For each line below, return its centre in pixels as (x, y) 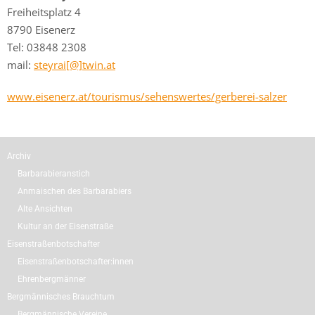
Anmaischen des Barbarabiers (75, 191)
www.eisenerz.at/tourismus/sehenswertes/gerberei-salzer (147, 96)
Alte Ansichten (45, 208)
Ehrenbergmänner (52, 279)
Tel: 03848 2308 (47, 47)
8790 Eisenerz (41, 29)
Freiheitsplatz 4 (44, 12)
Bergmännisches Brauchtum (61, 296)
